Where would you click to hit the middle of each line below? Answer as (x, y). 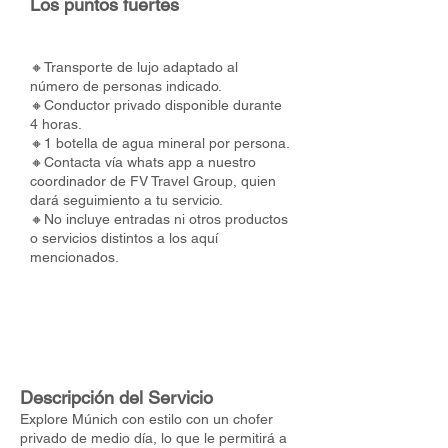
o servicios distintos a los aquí (124, 238)
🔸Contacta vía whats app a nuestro (143, 162)
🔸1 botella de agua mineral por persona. (160, 143)
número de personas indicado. (126, 86)
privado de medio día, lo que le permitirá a (153, 438)
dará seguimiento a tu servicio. (126, 200)
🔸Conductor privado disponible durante (156, 105)
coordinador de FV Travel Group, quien (153, 181)
